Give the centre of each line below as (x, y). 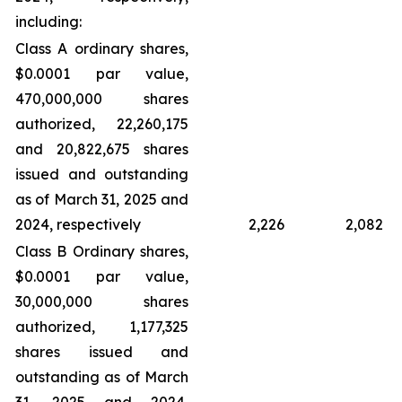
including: (48, 22)
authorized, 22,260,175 (102, 124)
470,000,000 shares (102, 99)
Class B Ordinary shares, (102, 251)
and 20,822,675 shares (102, 149)
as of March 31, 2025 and (102, 199)
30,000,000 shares (102, 301)
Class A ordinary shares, (102, 48)
